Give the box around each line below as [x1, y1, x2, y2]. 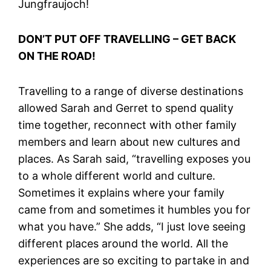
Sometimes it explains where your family [18, 186, 225, 199]
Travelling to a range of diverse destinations [18, 84, 244, 97]
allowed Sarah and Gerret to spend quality [18, 101, 234, 114]
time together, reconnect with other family [18, 118, 237, 131]
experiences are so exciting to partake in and [18, 253, 250, 267]
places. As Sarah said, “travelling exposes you [18, 152, 251, 165]
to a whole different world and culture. [18, 169, 216, 182]
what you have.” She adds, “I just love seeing [18, 220, 246, 233]
